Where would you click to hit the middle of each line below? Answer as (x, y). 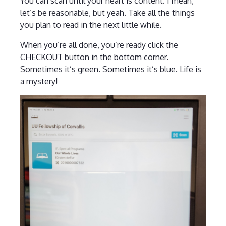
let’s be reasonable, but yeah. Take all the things (107, 12)
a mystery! (39, 81)
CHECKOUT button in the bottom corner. (94, 57)
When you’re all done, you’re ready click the (99, 45)
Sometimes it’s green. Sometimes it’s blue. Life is (110, 69)
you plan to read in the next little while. (91, 24)
